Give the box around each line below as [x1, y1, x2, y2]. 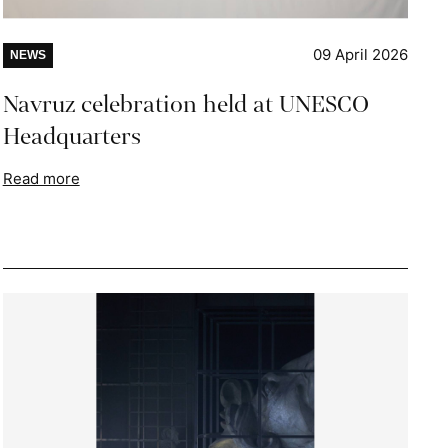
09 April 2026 [312, 44, 408, 64]
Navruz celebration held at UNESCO [2, 87, 369, 121]
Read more [2, 168, 80, 188]
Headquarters [2, 119, 141, 153]
